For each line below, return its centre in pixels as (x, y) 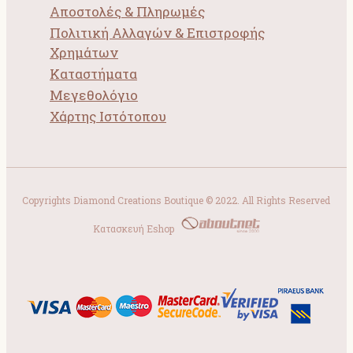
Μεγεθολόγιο (94, 95)
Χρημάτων (84, 53)
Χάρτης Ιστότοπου (108, 117)
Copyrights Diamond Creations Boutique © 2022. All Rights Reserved (176, 201)
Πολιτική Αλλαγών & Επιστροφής (157, 33)
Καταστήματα (93, 74)
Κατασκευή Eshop (137, 229)
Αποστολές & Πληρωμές (127, 12)
